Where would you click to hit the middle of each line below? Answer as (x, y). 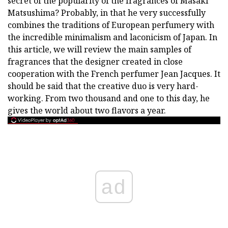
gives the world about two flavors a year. (87, 110)
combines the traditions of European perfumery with (111, 25)
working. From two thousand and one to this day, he (109, 98)
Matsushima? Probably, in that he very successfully (107, 13)
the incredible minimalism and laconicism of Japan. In (112, 37)
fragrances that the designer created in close (95, 62)
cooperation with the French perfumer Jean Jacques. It (114, 74)
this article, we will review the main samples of (99, 49)
